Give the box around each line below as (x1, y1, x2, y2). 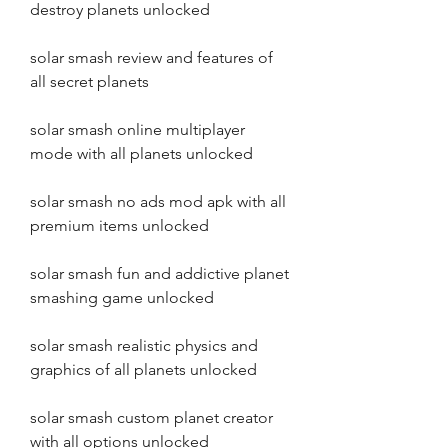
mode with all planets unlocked (30, 144, 253, 163)
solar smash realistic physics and (30, 336, 258, 355)
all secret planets (30, 72, 149, 91)
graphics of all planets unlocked (30, 360, 257, 379)
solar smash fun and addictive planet (30, 264, 289, 283)
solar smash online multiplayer (30, 120, 245, 139)
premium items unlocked (30, 216, 209, 235)
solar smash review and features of (30, 48, 273, 67)
